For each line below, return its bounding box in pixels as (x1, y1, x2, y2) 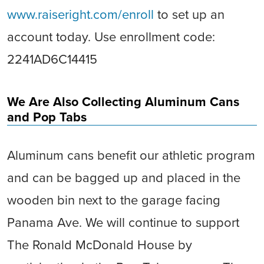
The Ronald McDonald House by (7, 237, 192, 253)
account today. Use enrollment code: (7, 29, 215, 45)
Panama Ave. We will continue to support (7, 215, 239, 230)
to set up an (154, 7, 225, 22)
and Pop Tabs (7, 110, 87, 125)
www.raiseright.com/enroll (7, 7, 154, 22)
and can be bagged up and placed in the (7, 170, 240, 186)
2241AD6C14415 (7, 52, 97, 67)
